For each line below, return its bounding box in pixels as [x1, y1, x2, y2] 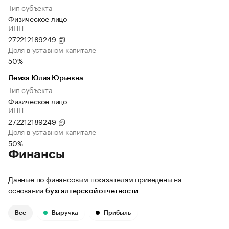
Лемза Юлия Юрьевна [8, 75, 83, 82]
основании [8, 184, 45, 196]
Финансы [8, 148, 65, 161]
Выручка [52, 210, 78, 216]
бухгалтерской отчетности [45, 188, 139, 195]
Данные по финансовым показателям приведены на [8, 173, 182, 185]
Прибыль [104, 210, 131, 216]
